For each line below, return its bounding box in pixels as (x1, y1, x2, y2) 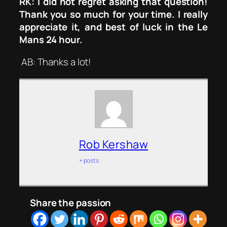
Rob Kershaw (79, 136, 148, 152)
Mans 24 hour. (19, 33, 83, 47)
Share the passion (30, 196, 111, 209)
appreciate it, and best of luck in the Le (19, 20, 208, 34)
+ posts (79, 156, 99, 165)
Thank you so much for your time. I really (19, 8, 208, 21)
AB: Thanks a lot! (21, 55, 92, 68)
